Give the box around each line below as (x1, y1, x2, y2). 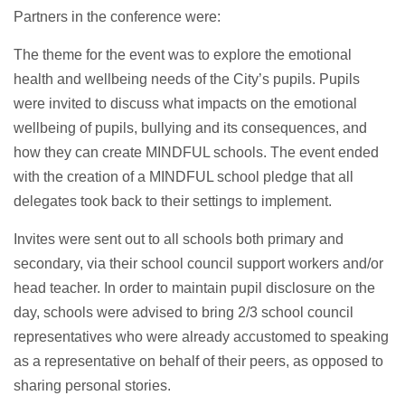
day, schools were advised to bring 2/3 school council (14, 305, 353, 321)
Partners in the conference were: (14, 9, 221, 25)
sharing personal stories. (14, 378, 171, 394)
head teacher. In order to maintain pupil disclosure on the (14, 280, 375, 297)
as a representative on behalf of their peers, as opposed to (14, 353, 383, 370)
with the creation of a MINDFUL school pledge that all (14, 169, 353, 185)
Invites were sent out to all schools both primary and (14, 231, 344, 248)
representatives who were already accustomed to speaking (14, 329, 389, 345)
